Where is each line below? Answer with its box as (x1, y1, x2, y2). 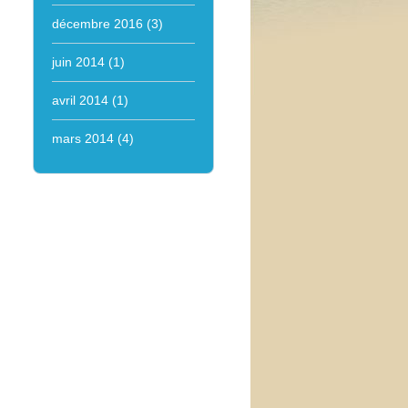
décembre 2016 (51, 16, 143, 31)
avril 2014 (51, 93, 108, 107)
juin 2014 (51, 55, 105, 69)
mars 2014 (51, 131, 114, 146)
